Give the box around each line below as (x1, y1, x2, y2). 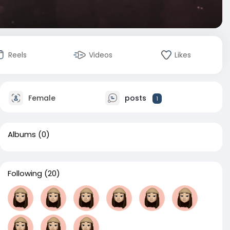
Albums (8, 129, 36, 140)
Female (26, 92, 55, 103)
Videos (89, 50, 112, 60)
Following (8, 168, 42, 179)
